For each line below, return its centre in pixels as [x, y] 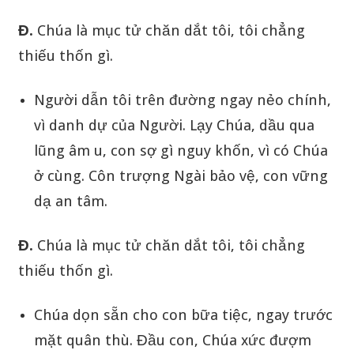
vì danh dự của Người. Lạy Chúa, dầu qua [174, 125]
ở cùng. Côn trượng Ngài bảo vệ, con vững [181, 175]
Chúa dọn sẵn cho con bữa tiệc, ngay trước [183, 314]
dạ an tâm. [70, 201]
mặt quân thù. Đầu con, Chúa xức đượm [172, 340]
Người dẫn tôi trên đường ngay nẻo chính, [182, 100]
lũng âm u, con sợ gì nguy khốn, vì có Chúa [181, 150]
